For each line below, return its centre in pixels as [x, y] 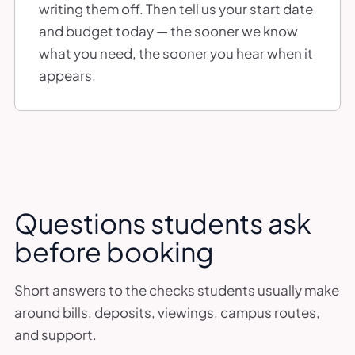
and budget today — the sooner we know [168, 31]
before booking [114, 251]
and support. [55, 334]
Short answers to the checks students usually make [177, 290]
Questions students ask [163, 223]
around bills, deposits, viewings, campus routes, [167, 312]
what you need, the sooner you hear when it [176, 53]
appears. [67, 75]
